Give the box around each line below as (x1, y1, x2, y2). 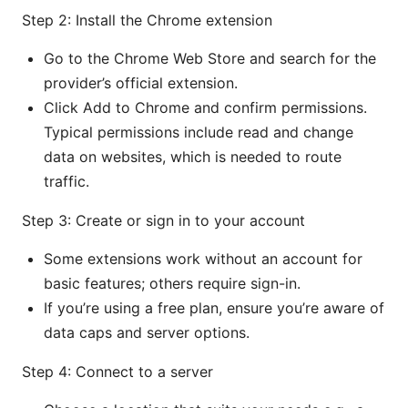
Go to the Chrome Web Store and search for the (44, 48, 376, 67)
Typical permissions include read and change (44, 122, 353, 141)
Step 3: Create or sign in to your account (22, 210, 305, 229)
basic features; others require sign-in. (44, 273, 301, 292)
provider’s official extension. (44, 73, 238, 92)
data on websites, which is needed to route (44, 147, 342, 166)
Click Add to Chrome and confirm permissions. (44, 97, 367, 117)
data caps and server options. (44, 322, 250, 342)
